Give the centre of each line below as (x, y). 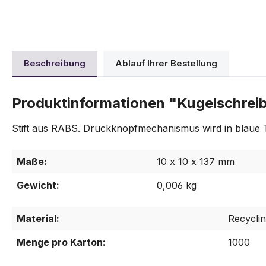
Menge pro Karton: (61, 243)
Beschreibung (55, 63)
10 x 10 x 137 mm (196, 162)
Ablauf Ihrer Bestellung (166, 63)
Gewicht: (38, 186)
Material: (38, 219)
